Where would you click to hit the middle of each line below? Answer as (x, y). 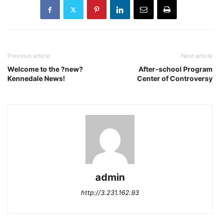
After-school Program (176, 69)
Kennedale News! (36, 79)
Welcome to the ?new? (45, 69)
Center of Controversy (175, 79)
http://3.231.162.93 (110, 193)
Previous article (29, 56)
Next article (197, 56)
